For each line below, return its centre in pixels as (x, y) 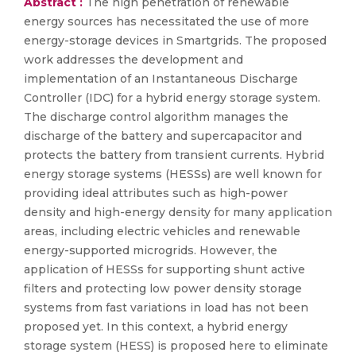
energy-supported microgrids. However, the (151, 250)
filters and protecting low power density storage (163, 288)
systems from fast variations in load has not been (166, 308)
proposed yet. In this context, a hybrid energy (156, 327)
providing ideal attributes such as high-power (156, 193)
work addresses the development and (133, 60)
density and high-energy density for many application (178, 212)
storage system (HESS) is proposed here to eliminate (176, 346)
